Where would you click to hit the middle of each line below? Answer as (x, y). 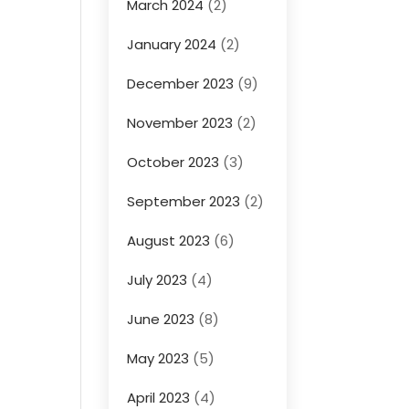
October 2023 (173, 162)
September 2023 (184, 201)
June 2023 (161, 319)
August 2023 (169, 241)
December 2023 (181, 84)
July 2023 (157, 280)
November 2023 (180, 123)
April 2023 (159, 398)
